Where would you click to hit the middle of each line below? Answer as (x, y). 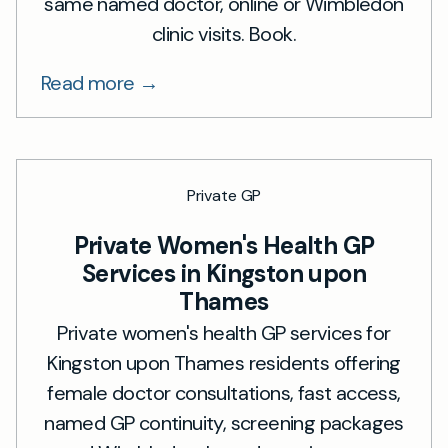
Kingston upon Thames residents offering (224, 363)
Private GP (224, 195)
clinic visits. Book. (224, 34)
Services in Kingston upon (224, 273)
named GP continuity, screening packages (224, 423)
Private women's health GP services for (224, 333)
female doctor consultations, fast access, (224, 393)
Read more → (100, 83)
